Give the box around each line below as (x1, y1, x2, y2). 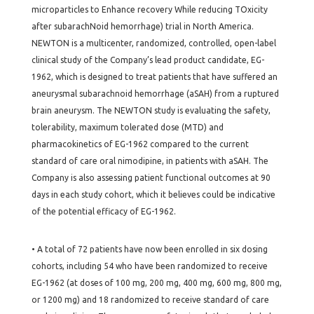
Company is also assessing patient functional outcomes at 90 (31, 173, 271, 182)
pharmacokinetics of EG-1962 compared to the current (31, 139, 249, 149)
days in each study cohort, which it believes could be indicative (31, 190, 275, 199)
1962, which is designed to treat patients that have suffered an (31, 72, 278, 81)
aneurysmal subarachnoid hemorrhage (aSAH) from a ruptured (31, 89, 279, 98)
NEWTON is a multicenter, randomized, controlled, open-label (31, 39, 276, 48)
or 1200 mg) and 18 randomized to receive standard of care (31, 295, 269, 304)
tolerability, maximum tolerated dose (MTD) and (31, 123, 224, 132)
